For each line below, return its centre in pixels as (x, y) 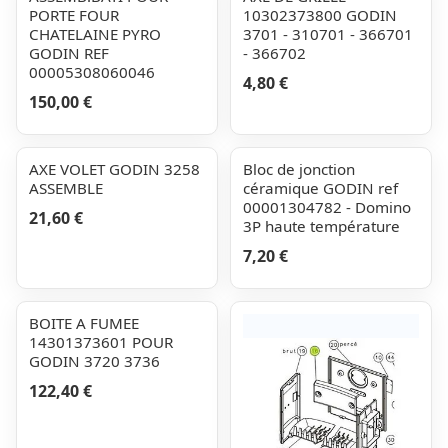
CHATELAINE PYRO (95, 34)
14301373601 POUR (101, 342)
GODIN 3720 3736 (94, 361)
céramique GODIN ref (320, 188)
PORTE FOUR (74, 15)
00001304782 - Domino (327, 207)
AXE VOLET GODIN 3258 (114, 169)
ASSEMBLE (66, 188)
